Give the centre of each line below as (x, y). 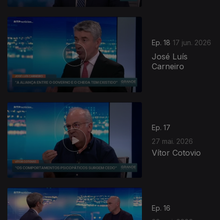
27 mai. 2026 (173, 141)
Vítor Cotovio (177, 152)
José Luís (170, 57)
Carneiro (168, 67)
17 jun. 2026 (192, 43)
